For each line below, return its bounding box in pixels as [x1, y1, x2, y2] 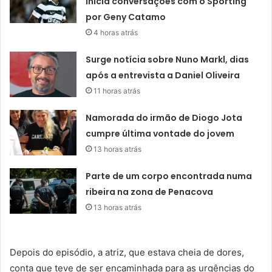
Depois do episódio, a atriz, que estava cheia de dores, [10, 246, 244, 259]
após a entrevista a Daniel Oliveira [86, 69, 240, 82]
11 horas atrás [93, 86, 141, 96]
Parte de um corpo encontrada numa [86, 170, 253, 183]
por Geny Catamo [86, 11, 166, 24]
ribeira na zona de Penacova [86, 186, 214, 199]
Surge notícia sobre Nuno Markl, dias [86, 53, 250, 66]
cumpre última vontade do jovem [86, 127, 235, 140]
